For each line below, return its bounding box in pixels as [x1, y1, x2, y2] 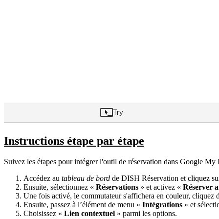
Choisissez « [23, 209, 64, 218]
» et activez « [138, 182, 183, 191]
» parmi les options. [115, 209, 177, 218]
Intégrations [142, 200, 182, 209]
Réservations [96, 182, 138, 191]
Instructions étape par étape [4, 134, 144, 147]
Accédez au [23, 174, 62, 182]
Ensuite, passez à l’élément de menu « [23, 200, 142, 209]
